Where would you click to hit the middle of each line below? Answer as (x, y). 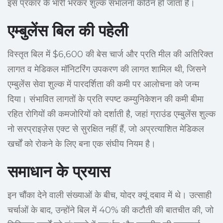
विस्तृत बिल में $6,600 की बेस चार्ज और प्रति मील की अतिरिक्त (110, 55)
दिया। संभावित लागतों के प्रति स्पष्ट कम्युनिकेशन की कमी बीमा (106, 99)
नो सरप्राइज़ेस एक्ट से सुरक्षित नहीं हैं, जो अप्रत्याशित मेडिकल (106, 129)
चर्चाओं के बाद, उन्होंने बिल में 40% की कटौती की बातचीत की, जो (111, 210)
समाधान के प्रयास (59, 172)
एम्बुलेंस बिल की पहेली (68, 31)
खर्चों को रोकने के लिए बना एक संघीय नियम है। (82, 144)
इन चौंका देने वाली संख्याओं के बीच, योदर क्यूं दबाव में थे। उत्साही (110, 195)
